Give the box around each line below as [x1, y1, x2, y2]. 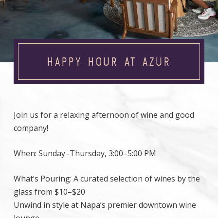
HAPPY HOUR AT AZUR [47, 55, 171, 68]
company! [14, 123, 48, 133]
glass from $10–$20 [14, 186, 85, 197]
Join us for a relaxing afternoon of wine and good [14, 109, 194, 120]
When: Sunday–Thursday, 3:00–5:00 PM [14, 148, 156, 159]
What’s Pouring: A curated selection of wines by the [14, 173, 200, 184]
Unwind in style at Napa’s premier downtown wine [14, 200, 196, 210]
